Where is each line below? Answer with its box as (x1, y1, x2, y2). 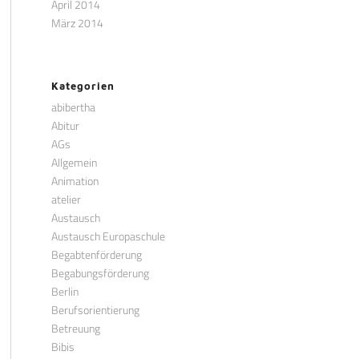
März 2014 (50, 14, 103, 31)
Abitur (50, 117, 79, 134)
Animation (50, 172, 99, 189)
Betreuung (50, 320, 100, 337)
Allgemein (50, 154, 97, 171)
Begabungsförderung (50, 264, 149, 281)
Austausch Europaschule (50, 228, 165, 244)
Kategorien (50, 79, 115, 92)
